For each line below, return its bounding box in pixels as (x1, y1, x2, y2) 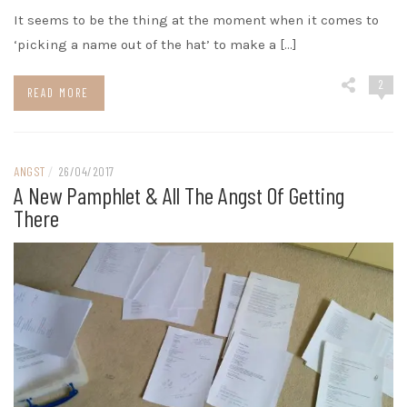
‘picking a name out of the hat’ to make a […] (14, 35, 297, 53)
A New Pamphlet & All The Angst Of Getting (14, 180, 344, 209)
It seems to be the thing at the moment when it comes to (14, 11, 379, 28)
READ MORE (27, 84, 89, 100)
